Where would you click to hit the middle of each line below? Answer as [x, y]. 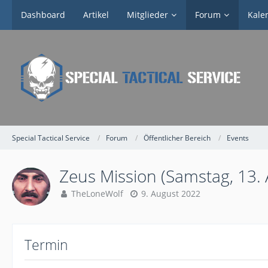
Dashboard [43, 15]
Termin [46, 245]
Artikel [96, 15]
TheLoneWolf [97, 194]
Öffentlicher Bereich [177, 138]
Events [238, 138]
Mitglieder [147, 15]
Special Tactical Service [51, 138]
